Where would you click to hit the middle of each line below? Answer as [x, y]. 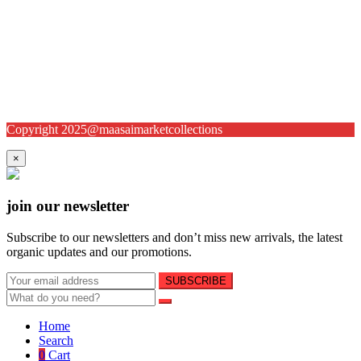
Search [56, 340]
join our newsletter [68, 206]
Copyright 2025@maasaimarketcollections [114, 129]
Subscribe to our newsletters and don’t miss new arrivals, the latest [174, 237]
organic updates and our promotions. [99, 251]
